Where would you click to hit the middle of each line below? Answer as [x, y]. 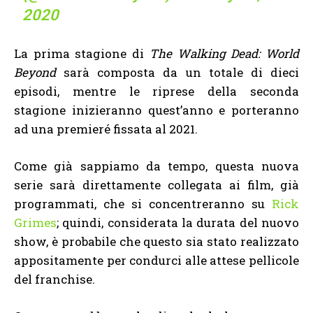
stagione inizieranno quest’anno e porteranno [156, 110]
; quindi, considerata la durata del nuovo [178, 222]
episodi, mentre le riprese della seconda [156, 91]
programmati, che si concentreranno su [143, 203]
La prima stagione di [82, 53]
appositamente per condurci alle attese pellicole [156, 260]
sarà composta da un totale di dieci [182, 72]
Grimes [35, 222]
